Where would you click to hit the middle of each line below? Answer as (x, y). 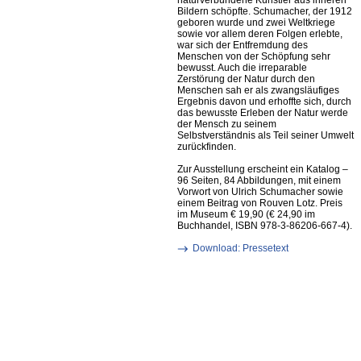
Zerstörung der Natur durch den (246, 79)
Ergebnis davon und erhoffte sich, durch (264, 102)
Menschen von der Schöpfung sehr (254, 56)
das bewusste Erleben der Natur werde (263, 113)
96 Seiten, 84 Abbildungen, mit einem (259, 180)
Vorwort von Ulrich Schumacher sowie (260, 192)
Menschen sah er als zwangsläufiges (258, 90)
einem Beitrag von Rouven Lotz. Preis (260, 203)
